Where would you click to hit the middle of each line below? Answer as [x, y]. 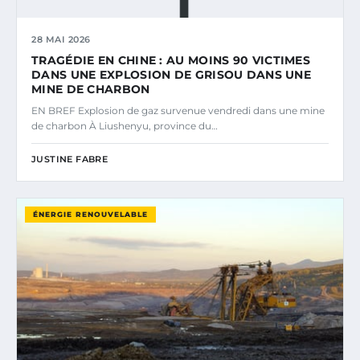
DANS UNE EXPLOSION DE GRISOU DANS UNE [172, 74]
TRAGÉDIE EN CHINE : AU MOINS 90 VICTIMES [171, 60]
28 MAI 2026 [61, 39]
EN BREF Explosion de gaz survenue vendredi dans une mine [178, 110]
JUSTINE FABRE [70, 159]
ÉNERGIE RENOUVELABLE [90, 214]
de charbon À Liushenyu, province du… [125, 125]
